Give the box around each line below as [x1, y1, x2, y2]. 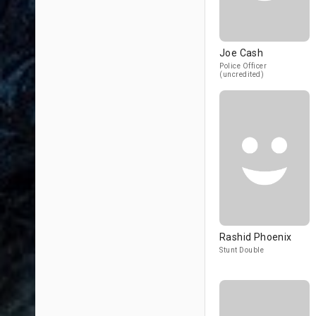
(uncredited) [219, 71, 264, 78]
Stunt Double [219, 246, 264, 254]
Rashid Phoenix [219, 231, 292, 243]
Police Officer [219, 62, 267, 70]
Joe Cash [219, 47, 264, 59]
